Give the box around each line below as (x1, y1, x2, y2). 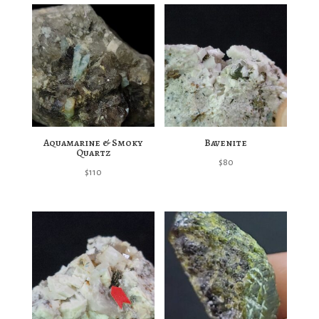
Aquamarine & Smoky (43, 136, 143, 150)
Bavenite (204, 136, 248, 150)
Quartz (75, 146, 110, 160)
